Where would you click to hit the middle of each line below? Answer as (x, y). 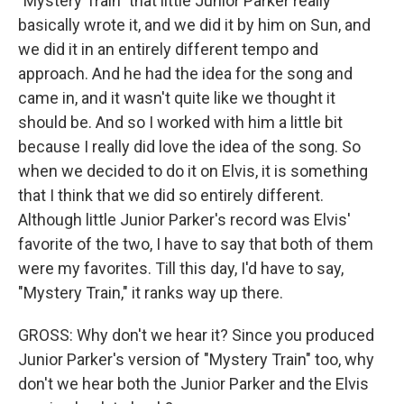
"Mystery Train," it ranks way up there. (151, 293)
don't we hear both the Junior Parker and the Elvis (193, 384)
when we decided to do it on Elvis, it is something (193, 171)
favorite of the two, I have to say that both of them (196, 244)
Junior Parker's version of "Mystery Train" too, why (196, 359)
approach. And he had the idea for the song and (185, 73)
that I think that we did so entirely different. (171, 195)
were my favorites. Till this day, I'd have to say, (181, 268)
